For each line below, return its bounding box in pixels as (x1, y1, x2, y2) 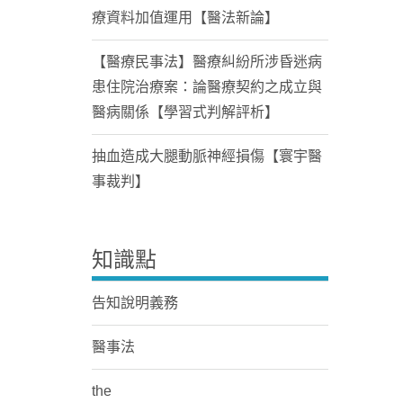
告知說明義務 (92, 295, 178, 310)
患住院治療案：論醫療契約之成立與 (92, 79, 322, 94)
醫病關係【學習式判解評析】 (92, 104, 279, 120)
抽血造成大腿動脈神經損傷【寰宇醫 (92, 148, 322, 164)
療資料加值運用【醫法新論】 (92, 10, 279, 25)
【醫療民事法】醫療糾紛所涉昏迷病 (92, 54, 322, 69)
